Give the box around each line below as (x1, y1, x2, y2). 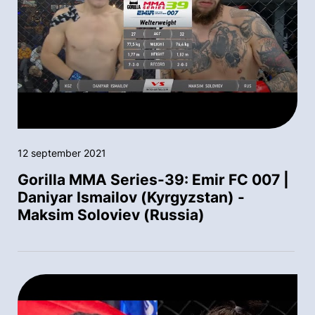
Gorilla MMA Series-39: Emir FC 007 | (18, 171, 289, 189)
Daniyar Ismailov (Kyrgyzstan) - (18, 188, 245, 207)
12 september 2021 (18, 147, 106, 160)
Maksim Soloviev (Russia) (18, 206, 205, 224)
